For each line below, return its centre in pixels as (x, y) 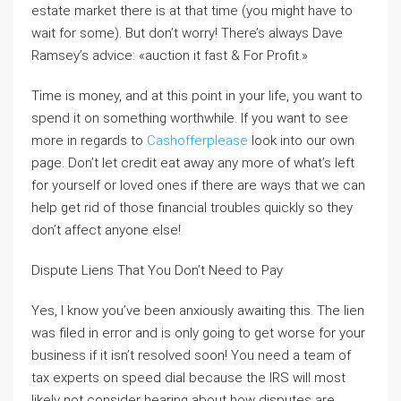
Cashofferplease (197, 140)
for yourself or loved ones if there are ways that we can (198, 185)
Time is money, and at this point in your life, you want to (197, 95)
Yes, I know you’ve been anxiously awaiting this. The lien (198, 310)
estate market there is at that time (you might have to (192, 10)
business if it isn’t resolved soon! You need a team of (191, 355)
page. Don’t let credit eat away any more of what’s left (193, 162)
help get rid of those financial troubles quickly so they (192, 207)
